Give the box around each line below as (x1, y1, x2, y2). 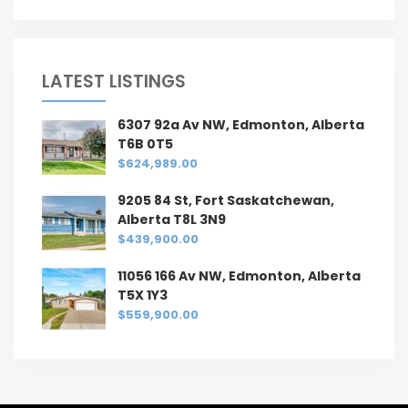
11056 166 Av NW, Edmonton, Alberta (117, 266, 361, 285)
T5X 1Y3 (117, 285, 168, 304)
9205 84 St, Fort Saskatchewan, (117, 190, 334, 209)
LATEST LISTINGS (42, 68, 186, 94)
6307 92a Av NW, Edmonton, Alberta (117, 115, 364, 134)
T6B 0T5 (117, 134, 173, 153)
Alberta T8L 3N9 (117, 209, 226, 229)
